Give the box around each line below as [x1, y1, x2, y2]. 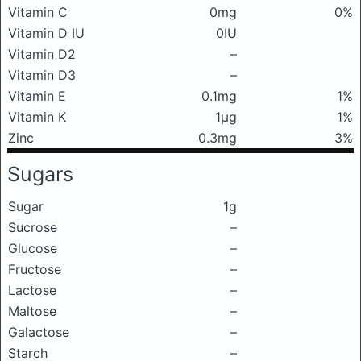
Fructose [8, 261, 61, 277]
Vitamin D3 [8, 67, 76, 83]
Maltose [8, 303, 56, 319]
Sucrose [8, 219, 57, 235]
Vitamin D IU [8, 25, 85, 41]
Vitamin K [8, 109, 66, 125]
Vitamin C [8, 4, 68, 20]
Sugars [7, 162, 73, 186]
